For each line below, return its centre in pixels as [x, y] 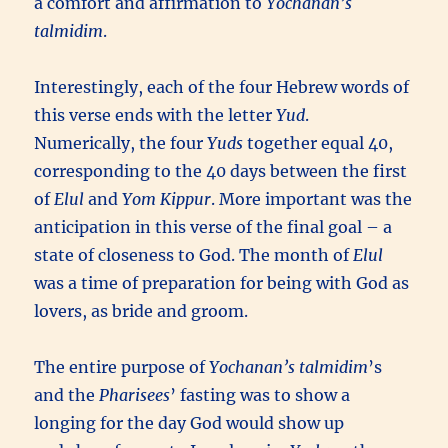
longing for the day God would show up [189, 423]
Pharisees [135, 395]
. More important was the [312, 199]
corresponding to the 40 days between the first [221, 171]
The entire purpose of [122, 367]
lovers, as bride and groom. [141, 311]
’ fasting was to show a [260, 395]
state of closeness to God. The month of [194, 255]
